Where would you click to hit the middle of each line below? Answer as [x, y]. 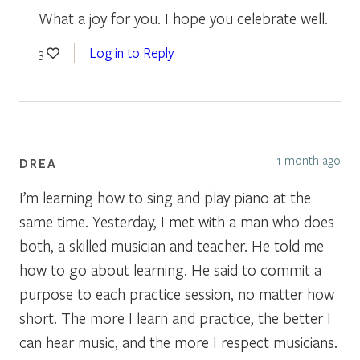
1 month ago [309, 160]
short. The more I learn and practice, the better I [175, 317]
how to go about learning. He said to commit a [170, 269]
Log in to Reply [132, 52]
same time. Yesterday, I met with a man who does [177, 221]
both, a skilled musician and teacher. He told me [172, 245]
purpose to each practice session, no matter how [177, 293]
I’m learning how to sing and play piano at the [165, 197]
